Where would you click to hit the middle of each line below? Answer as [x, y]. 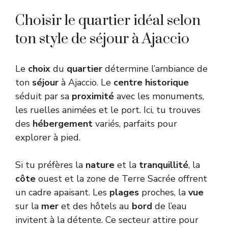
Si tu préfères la [50, 165]
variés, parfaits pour [135, 123]
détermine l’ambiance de [155, 68]
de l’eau [169, 206]
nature [100, 165]
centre [128, 82]
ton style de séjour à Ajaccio [102, 39]
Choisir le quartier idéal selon [108, 20]
